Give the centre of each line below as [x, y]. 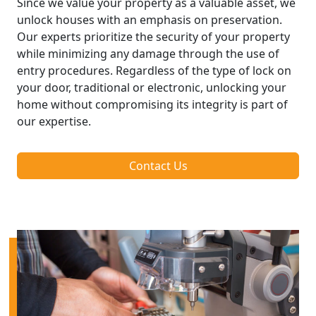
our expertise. [54, 121]
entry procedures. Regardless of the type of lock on [154, 70]
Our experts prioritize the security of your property [153, 36]
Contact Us [158, 165]
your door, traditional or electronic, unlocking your [152, 87]
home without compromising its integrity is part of [152, 104]
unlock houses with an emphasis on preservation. [150, 19]
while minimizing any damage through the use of [148, 53]
